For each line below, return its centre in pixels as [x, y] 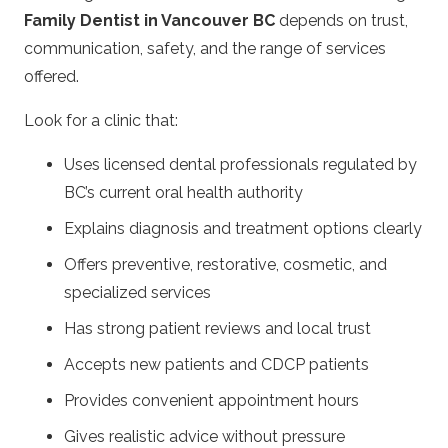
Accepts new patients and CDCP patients [216, 364]
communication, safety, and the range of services [205, 48]
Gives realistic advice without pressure [204, 436]
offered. [51, 76]
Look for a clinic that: [101, 120]
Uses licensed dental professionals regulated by [240, 164]
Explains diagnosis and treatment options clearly [243, 228]
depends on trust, [341, 20]
